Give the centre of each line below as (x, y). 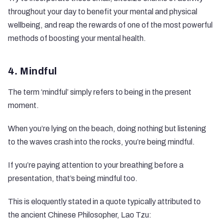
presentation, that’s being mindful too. (73, 178)
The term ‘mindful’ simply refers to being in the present (100, 92)
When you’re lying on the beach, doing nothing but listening (107, 129)
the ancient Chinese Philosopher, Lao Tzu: (80, 215)
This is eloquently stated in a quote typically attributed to (104, 202)
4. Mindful (33, 71)
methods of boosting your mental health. (77, 38)
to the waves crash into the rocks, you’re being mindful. (101, 142)
